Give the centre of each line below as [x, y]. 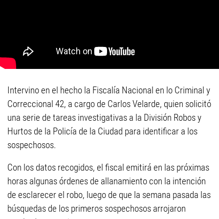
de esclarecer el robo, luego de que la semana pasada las [109, 195]
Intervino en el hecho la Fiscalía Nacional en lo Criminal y [109, 90]
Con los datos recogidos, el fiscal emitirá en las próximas [108, 168]
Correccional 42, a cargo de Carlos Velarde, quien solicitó [109, 104]
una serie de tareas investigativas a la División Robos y [104, 118]
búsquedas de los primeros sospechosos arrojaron [97, 209]
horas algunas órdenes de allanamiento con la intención [107, 181]
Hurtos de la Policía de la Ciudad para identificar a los [102, 131]
